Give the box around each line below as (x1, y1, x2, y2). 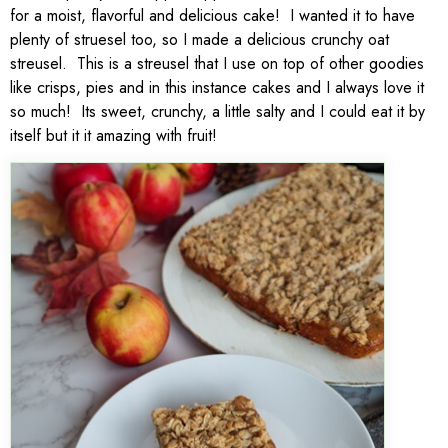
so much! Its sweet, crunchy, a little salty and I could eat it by (10, 99, 425, 123)
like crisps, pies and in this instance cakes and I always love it (10, 75, 424, 99)
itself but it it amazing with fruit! (10, 123, 217, 147)
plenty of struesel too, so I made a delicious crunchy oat (10, 27, 389, 51)
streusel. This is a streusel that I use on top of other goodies (10, 51, 424, 75)
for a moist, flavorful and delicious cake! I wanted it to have (10, 3, 415, 27)
